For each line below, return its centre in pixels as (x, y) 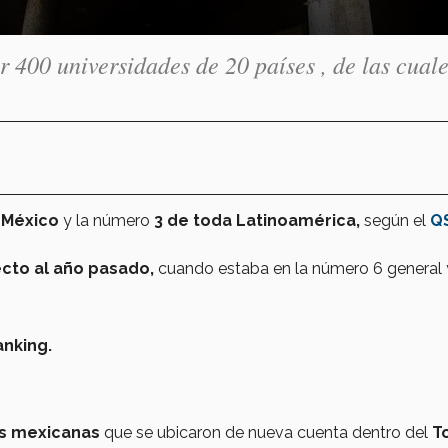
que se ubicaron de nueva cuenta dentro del (268, 432)
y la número (108, 220)
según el (395, 220)
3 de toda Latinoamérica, (257, 220)
